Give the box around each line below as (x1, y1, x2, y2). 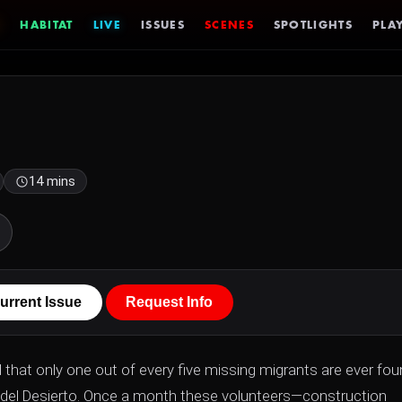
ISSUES (141, 19, 185, 31)
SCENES (204, 19, 254, 31)
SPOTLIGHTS (273, 19, 354, 31)
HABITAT (20, 19, 74, 31)
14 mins (29, 173, 75, 189)
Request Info (126, 294, 214, 310)
